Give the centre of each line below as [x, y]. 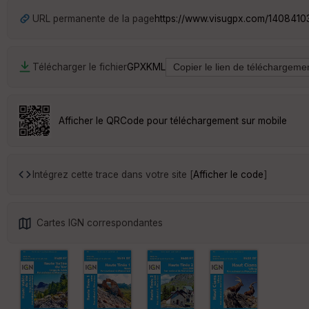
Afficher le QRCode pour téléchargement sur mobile [173, 120]
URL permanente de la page [93, 18]
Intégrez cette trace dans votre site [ [113, 174]
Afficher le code [228, 174]
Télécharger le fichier [80, 67]
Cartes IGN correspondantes [100, 222]
